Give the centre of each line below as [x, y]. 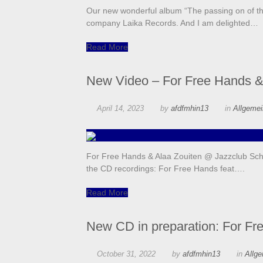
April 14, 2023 [120, 109]
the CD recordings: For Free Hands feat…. [166, 169]
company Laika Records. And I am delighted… [172, 23]
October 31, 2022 [126, 254]
